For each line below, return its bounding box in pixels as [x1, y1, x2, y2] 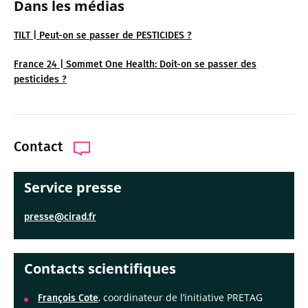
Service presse [24, 177, 122, 197]
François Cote [38, 291, 98, 304]
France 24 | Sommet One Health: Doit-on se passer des [14, 58, 256, 70]
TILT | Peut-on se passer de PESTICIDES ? [14, 29, 192, 41]
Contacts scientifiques [24, 258, 176, 278]
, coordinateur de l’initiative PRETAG [98, 290, 263, 304]
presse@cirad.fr [24, 210, 96, 223]
